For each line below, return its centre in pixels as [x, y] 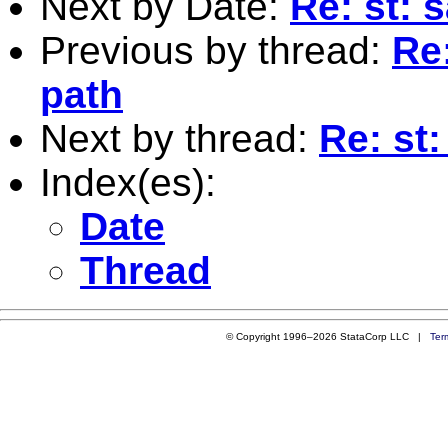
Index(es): [128, 182]
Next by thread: [179, 138]
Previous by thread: [216, 50]
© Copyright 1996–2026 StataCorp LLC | [327, 336]
